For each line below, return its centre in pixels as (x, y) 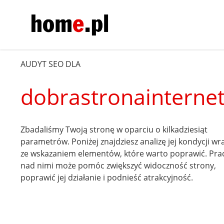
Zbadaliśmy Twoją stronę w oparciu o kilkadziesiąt (114, 129)
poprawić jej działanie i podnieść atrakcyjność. (107, 177)
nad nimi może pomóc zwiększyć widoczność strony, (118, 165)
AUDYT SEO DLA (51, 64)
